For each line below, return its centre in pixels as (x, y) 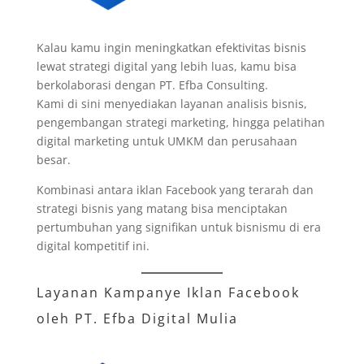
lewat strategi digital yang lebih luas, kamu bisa (166, 66)
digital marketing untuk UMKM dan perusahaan (167, 141)
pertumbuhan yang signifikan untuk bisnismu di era (178, 227)
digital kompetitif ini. (93, 245)
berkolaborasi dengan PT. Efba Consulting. (152, 84)
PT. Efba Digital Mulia (156, 318)
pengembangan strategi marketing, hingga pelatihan (180, 122)
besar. (53, 159)
